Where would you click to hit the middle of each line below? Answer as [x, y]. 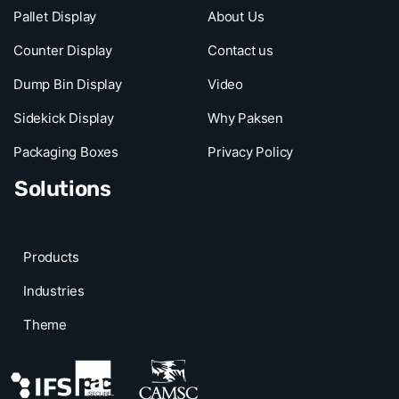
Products [51, 256]
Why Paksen [245, 118]
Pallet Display [55, 16]
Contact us [240, 50]
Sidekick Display [64, 118]
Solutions [63, 188]
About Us [236, 16]
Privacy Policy [250, 151]
